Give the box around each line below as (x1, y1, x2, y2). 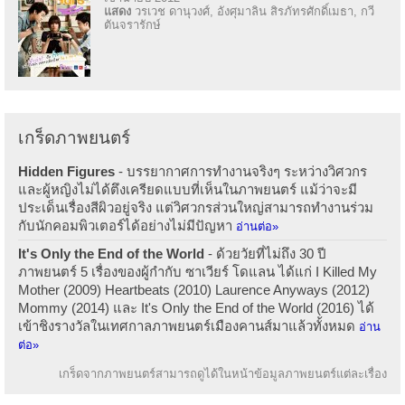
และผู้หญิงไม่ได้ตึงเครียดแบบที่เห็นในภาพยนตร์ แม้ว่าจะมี (18, 181, 357, 197)
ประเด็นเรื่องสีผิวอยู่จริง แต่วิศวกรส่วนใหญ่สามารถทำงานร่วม (18, 199, 373, 215)
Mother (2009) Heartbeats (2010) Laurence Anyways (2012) (18, 281, 370, 297)
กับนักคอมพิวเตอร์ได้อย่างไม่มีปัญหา (18, 217, 236, 233)
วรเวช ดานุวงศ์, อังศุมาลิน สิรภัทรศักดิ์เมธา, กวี (135, 4, 374, 18)
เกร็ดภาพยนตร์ (18, 127, 130, 147)
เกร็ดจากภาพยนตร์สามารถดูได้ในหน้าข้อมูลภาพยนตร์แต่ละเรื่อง (59, 366, 387, 381)
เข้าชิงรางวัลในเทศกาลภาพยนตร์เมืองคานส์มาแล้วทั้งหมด (18, 317, 359, 334)
